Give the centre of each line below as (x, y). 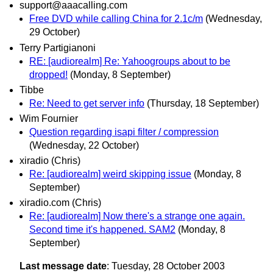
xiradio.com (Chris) (60, 203)
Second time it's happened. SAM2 (102, 230)
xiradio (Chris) (50, 161)
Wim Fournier (49, 119)
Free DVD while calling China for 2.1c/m (116, 19)
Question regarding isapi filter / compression (124, 132)
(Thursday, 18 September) (203, 103)
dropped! (48, 74)
